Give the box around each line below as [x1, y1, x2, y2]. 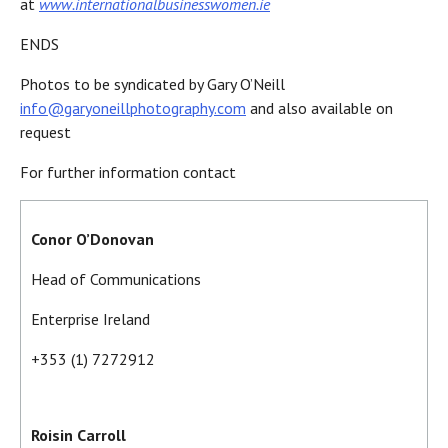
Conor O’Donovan [31, 229, 154, 250]
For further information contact [20, 162, 240, 183]
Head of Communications [31, 269, 201, 290]
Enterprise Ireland [31, 309, 150, 330]
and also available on [246, 98, 393, 119]
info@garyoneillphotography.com [20, 98, 246, 119]
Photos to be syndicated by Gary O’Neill [20, 74, 285, 95]
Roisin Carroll [31, 425, 126, 446]
